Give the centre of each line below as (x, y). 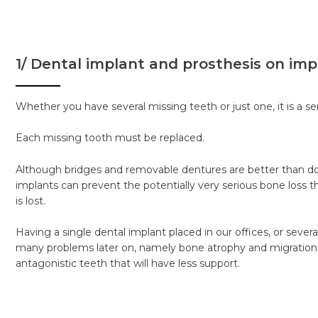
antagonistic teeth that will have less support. (128, 264)
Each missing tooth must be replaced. (110, 138)
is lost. (31, 201)
